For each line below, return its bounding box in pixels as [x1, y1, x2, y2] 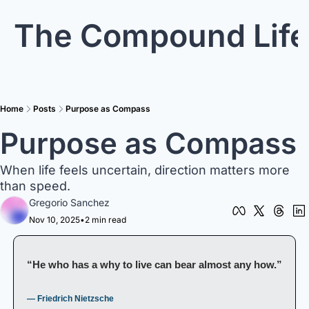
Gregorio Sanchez [29, 197, 110, 208]
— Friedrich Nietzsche [27, 294, 114, 303]
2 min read [85, 215, 126, 225]
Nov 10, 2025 [29, 215, 80, 225]
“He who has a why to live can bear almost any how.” [27, 259, 282, 270]
